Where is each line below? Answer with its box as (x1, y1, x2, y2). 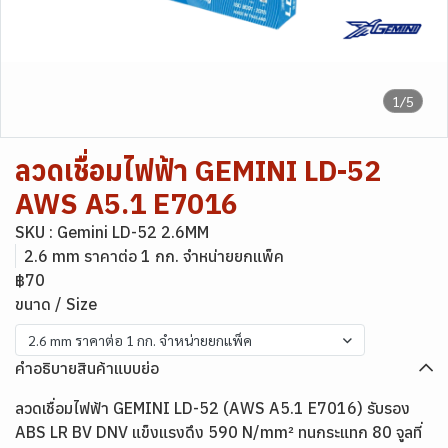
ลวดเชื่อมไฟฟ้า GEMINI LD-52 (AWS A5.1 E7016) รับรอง (15, 398, 410, 418)
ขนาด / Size (15, 294, 97, 314)
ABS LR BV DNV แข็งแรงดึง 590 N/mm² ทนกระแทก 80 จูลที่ (15, 422, 422, 442)
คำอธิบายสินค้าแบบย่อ (15, 358, 159, 378)
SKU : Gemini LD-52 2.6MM (15, 222, 209, 242)
